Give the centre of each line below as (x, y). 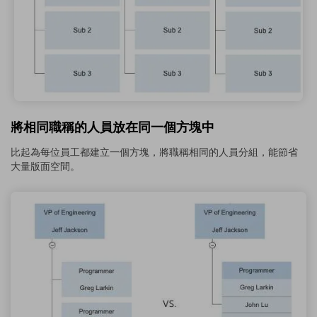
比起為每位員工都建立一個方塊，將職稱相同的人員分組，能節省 (154, 152)
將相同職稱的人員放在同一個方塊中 (113, 127)
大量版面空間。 (45, 166)
